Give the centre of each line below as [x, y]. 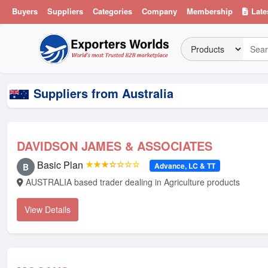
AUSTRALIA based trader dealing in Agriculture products [133, 182]
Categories [112, 11]
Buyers [25, 11]
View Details [48, 209]
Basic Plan [60, 165]
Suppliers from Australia [103, 93]
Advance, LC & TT [185, 166]
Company [159, 11]
